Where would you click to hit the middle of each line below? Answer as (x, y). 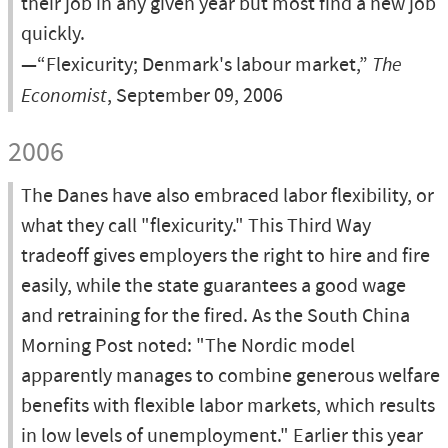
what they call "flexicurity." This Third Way (196, 226)
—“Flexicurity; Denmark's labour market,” (196, 65)
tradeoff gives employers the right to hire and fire (225, 256)
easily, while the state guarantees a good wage (213, 286)
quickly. (53, 34)
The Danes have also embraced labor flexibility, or (227, 196)
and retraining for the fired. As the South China (215, 316)
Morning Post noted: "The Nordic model (188, 346)
